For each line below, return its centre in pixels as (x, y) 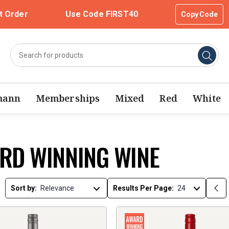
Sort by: (24, 188)
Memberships (68, 98)
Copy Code (199, 14)
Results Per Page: (144, 188)
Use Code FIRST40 (101, 14)
